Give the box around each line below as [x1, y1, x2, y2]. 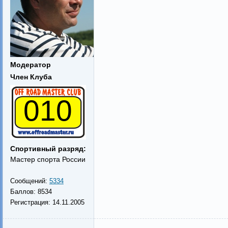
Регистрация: [10, 198, 52, 206]
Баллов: [10, 188, 38, 195]
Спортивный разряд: [10, 145, 86, 153]
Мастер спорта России [10, 155, 85, 163]
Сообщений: [10, 177, 49, 185]
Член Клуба [10, 73, 52, 81]
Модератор [10, 61, 51, 69]
